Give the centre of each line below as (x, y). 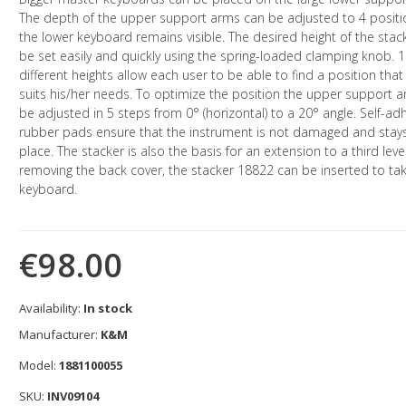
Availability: (51, 309)
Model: (39, 366)
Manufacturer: (59, 335)
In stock (107, 309)
